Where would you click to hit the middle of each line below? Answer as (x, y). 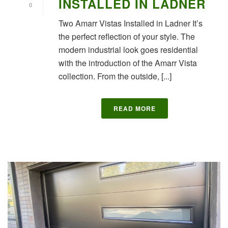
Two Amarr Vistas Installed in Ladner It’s (131, 23)
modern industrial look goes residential (128, 49)
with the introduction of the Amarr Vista (128, 63)
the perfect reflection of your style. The (127, 36)
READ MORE (134, 108)
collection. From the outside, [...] (115, 76)
